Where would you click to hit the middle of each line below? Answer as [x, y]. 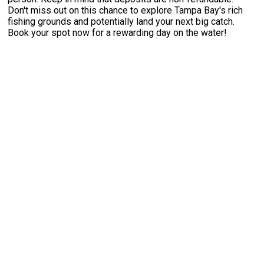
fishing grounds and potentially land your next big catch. [121, 21]
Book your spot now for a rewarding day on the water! [118, 32]
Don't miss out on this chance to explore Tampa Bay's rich [126, 10]
